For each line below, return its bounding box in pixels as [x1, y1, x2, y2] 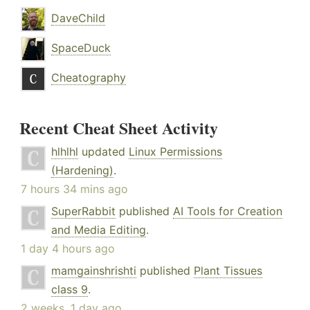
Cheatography [51, 71, 126, 85]
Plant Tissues [194, 264, 262, 278]
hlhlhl [51, 145, 78, 159]
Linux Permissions [129, 145, 222, 159]
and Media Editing [51, 223, 146, 237]
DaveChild [51, 11, 105, 26]
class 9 [51, 282, 88, 297]
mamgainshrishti [51, 264, 136, 278]
